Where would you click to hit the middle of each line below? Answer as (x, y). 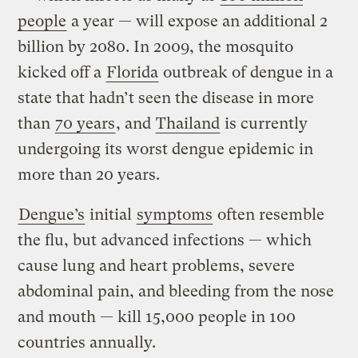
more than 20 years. (89, 174)
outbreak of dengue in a (247, 72)
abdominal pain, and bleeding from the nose (176, 291)
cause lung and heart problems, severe (157, 265)
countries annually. (87, 342)
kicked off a (62, 72)
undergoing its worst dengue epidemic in (166, 149)
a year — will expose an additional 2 (198, 21)
